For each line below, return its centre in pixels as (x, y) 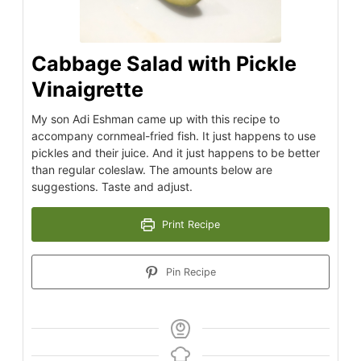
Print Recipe (189, 225)
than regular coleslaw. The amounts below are (152, 170)
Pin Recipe (189, 272)
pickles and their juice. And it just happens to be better (176, 153)
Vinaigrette (87, 90)
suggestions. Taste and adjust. (112, 187)
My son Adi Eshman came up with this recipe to (156, 119)
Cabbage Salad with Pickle (164, 64)
